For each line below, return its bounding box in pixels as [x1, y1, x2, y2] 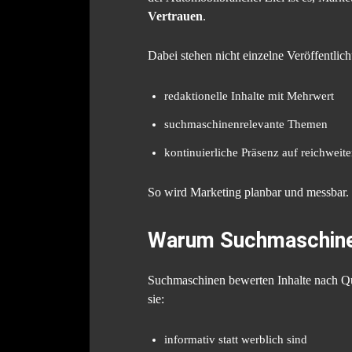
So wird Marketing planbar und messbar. [148, 185, 349, 199]
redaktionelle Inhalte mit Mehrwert [164, 89, 334, 102]
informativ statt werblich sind [164, 332, 307, 346]
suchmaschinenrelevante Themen [164, 117, 328, 130]
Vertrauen [148, 9, 203, 23]
